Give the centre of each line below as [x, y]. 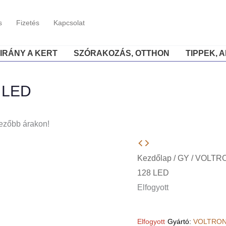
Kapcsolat [69, 23]
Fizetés [27, 23]
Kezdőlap [154, 158]
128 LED [153, 173]
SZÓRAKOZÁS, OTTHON [121, 53]
